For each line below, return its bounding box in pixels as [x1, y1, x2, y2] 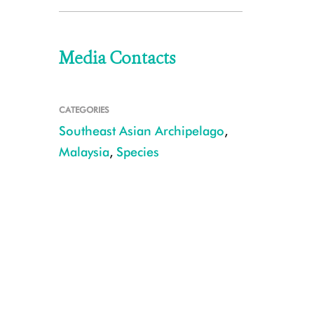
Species [116, 144, 159, 159]
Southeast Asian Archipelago [58, 123, 224, 138]
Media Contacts [58, 47, 175, 69]
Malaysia [58, 144, 109, 159]
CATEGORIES [58, 104, 109, 115]
